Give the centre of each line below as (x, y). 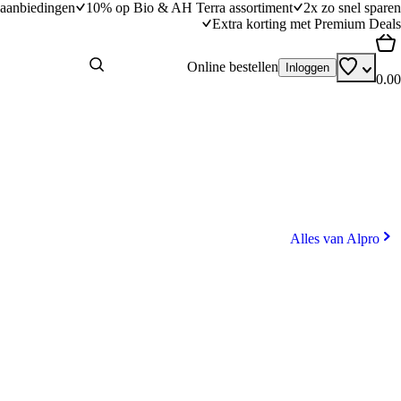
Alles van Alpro (335, 239)
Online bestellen (233, 67)
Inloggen (307, 67)
